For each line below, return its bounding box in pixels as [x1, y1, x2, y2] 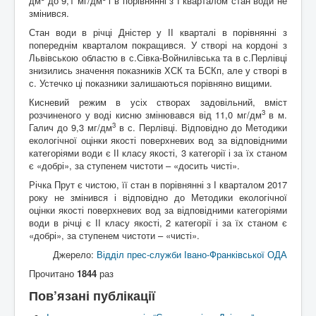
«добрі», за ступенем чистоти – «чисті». [29, 228, 200, 242]
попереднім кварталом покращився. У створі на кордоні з [29, 37, 287, 51]
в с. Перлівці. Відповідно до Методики [116, 120, 287, 134]
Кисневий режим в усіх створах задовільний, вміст [29, 95, 287, 109]
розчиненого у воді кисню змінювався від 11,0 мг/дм [29, 107, 262, 121]
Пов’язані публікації [29, 286, 155, 305]
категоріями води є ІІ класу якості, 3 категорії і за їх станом [29, 145, 287, 159]
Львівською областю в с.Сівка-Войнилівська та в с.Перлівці [29, 50, 287, 64]
